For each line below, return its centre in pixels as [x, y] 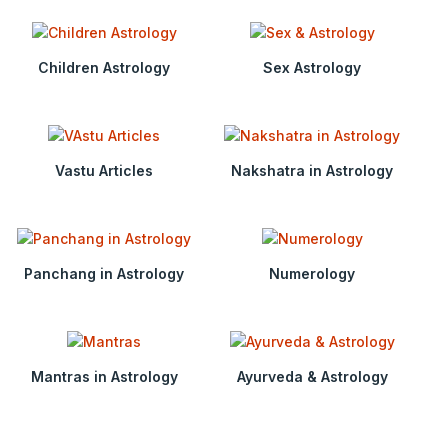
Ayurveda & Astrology [312, 377]
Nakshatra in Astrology [312, 170]
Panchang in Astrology [104, 273]
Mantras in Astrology [104, 377]
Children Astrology [104, 67]
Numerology [312, 273]
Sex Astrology [312, 67]
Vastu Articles [104, 170]
